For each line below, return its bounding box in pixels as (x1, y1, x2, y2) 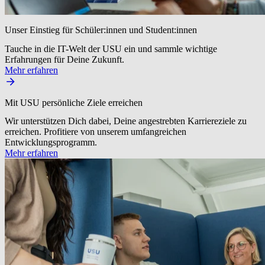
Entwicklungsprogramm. (5, 137, 97, 148)
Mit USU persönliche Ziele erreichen (5, 97, 143, 108)
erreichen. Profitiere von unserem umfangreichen (5, 127, 186, 137)
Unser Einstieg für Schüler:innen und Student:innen (5, 25, 197, 35)
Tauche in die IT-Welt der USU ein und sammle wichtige (5, 43, 217, 54)
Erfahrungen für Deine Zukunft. (5, 54, 124, 64)
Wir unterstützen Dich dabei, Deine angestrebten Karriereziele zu (5, 116, 247, 127)
